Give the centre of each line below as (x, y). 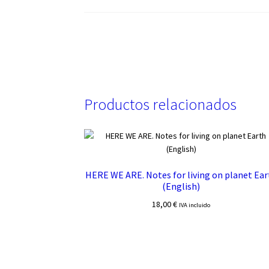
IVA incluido (195, 205)
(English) (181, 186)
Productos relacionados (161, 104)
